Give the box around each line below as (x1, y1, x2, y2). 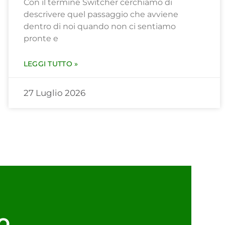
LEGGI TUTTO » (23, 59, 78, 69)
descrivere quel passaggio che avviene (23, 10, 178, 20)
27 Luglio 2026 (23, 88, 85, 98)
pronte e (23, 34, 58, 44)
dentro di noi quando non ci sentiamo (23, 22, 176, 32)
